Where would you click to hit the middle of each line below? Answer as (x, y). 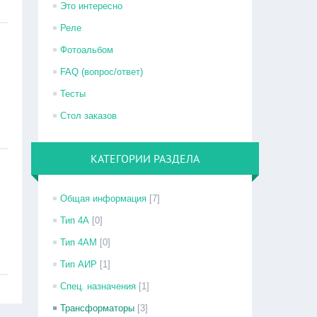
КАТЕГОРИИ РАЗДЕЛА (145, 158)
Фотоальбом (87, 50)
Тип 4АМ (79, 242)
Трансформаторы (98, 308)
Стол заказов (89, 116)
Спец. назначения (98, 286)
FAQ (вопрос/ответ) (102, 72)
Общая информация (104, 198)
